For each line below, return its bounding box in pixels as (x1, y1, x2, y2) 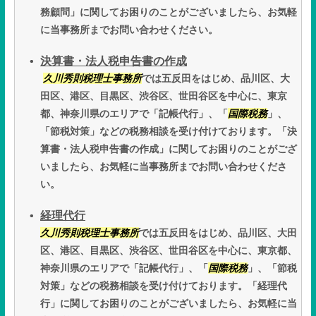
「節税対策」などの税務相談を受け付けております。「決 (40, 126, 297, 138)
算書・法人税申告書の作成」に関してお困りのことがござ (40, 143, 297, 155)
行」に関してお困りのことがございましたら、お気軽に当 (40, 298, 297, 310)
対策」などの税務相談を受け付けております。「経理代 (40, 280, 287, 292)
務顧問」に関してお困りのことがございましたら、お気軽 (40, 6, 297, 18)
